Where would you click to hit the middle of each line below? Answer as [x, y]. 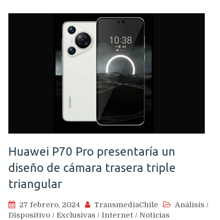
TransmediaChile [126, 205]
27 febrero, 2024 [50, 205]
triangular [35, 184]
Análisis [190, 205]
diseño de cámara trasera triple [92, 167]
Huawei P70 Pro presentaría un [92, 151]
